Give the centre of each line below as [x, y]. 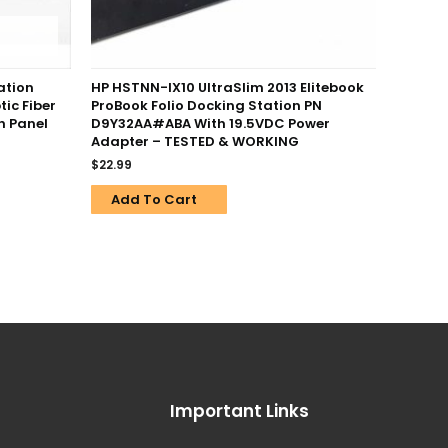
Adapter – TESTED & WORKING [195, 142]
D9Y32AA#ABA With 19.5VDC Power [210, 124]
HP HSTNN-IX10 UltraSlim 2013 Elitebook [227, 88]
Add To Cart [154, 200]
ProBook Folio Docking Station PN [206, 106]
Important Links [240, 411]
